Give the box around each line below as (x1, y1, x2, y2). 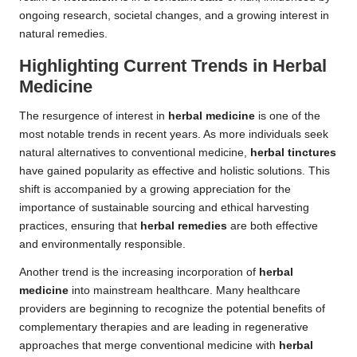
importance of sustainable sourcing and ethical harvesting (19, 202, 309, 214)
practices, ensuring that (19, 220, 140, 233)
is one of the (255, 110, 320, 123)
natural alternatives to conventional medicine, (19, 147, 250, 159)
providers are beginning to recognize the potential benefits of (19, 303, 325, 316)
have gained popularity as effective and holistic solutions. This (19, 165, 330, 178)
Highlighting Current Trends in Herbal (19, 56, 327, 76)
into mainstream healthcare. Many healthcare (69, 284, 300, 297)
